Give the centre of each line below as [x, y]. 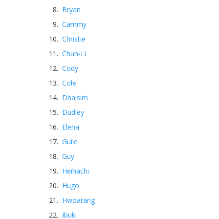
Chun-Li [74, 54]
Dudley [73, 112]
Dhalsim [75, 98]
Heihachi [76, 171]
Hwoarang [78, 200]
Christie [74, 39]
